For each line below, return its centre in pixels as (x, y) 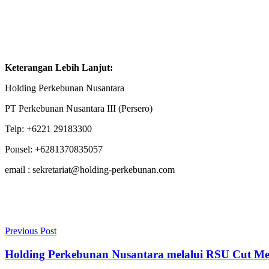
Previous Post (31, 231)
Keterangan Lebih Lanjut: (59, 67)
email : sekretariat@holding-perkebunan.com (90, 169)
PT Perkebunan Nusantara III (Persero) (79, 108)
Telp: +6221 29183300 (48, 128)
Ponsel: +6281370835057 (54, 149)
